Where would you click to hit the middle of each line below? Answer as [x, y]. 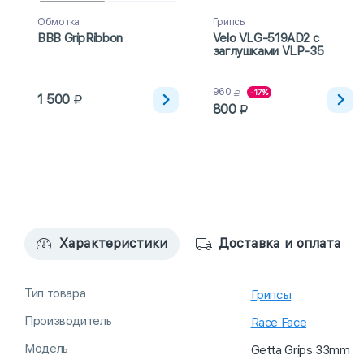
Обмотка [58, 22]
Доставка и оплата [280, 244]
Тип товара [55, 294]
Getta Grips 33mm [300, 351]
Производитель [68, 321]
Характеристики [113, 244]
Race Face [279, 323]
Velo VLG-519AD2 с [266, 39]
